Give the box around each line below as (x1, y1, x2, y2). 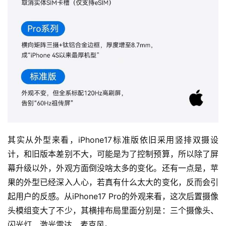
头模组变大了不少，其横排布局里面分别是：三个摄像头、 (8, 205, 218, 216)
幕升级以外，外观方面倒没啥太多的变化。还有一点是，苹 (8, 163, 218, 174)
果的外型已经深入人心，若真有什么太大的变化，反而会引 (8, 177, 218, 188)
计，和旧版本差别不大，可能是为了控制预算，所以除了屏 (8, 149, 218, 159)
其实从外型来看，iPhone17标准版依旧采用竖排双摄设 (8, 135, 218, 145)
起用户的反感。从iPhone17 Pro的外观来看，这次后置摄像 (8, 191, 218, 202)
